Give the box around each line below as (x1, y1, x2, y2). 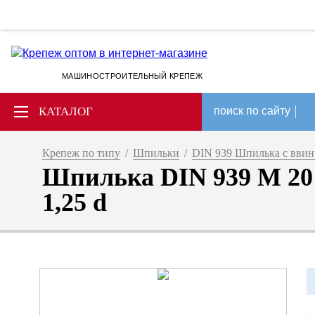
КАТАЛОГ (39, 105, 93, 118)
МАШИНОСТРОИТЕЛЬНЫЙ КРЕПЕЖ (62, 72, 203, 80)
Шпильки (133, 147, 179, 159)
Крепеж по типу (42, 147, 120, 159)
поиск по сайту (214, 105, 290, 117)
